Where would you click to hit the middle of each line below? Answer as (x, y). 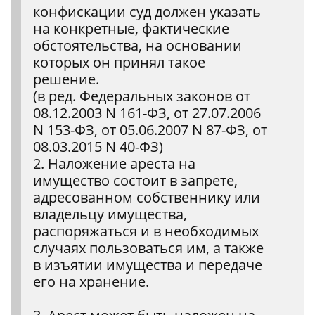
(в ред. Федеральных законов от (142, 96)
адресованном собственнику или (147, 197)
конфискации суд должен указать (147, 12)
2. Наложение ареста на (114, 163)
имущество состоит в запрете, (135, 180)
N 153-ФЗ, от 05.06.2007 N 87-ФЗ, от (150, 130)
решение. (66, 79)
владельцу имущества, (110, 214)
